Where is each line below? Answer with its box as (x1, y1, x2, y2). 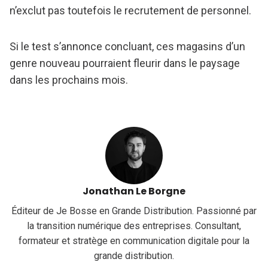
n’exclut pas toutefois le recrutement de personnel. (10, 4, 251, 17)
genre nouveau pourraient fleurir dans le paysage (10, 57, 240, 70)
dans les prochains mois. (10, 74, 128, 87)
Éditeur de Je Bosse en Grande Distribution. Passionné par (11, 205, 257, 217)
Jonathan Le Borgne (83, 184, 185, 199)
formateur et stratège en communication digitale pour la (19, 235, 249, 247)
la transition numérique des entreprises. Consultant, (27, 220, 241, 232)
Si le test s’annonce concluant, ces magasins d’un (10, 40, 245, 53)
